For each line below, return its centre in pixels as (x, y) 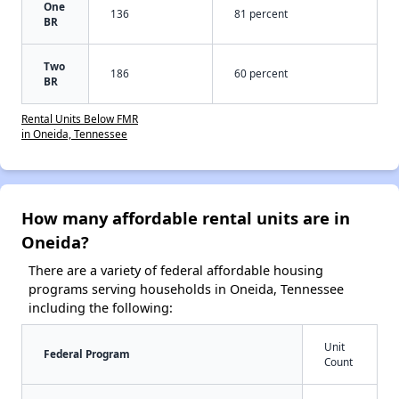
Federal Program (87, 354)
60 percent (261, 73)
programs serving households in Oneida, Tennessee (186, 289)
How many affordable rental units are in (186, 218)
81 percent (261, 14)
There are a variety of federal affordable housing (176, 271)
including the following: (101, 308)
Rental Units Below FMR (80, 119)
